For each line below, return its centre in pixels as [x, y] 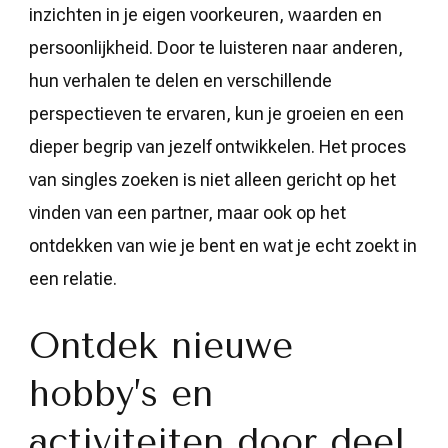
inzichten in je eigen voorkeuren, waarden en [205, 14]
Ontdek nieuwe [161, 345]
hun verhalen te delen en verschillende [180, 80]
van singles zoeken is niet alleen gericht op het [212, 179]
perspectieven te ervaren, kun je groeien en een [216, 113]
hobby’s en [121, 393]
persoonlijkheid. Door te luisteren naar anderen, [216, 47]
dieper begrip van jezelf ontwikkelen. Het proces [217, 146]
